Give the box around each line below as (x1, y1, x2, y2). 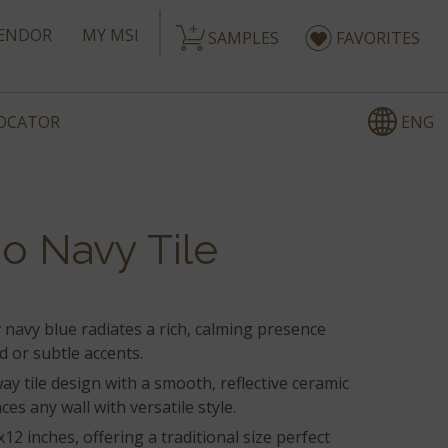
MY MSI (82, 24, 139, 46)
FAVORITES (336, 27, 420, 49)
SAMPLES (208, 27, 279, 49)
